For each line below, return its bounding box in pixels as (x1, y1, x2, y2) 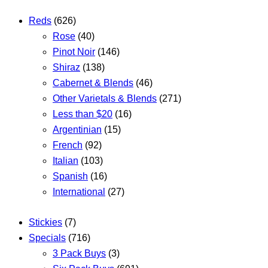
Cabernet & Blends (53, 78, 133, 88)
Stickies (29, 217, 62, 228)
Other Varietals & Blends (53, 93, 157, 103)
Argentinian (53, 124, 102, 135)
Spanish (53, 171, 88, 181)
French (53, 140, 83, 150)
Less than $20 (53, 109, 112, 119)
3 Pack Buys (53, 248, 106, 259)
